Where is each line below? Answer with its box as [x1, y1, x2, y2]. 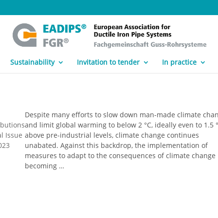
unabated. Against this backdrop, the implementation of [25, 141, 208, 150]
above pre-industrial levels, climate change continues [25, 130, 200, 140]
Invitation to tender [76, 57, 140, 67]
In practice [162, 57, 197, 67]
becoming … [25, 161, 65, 170]
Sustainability [10, 57, 54, 67]
